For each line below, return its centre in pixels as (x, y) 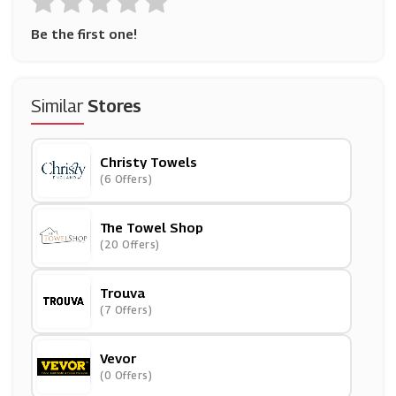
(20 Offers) (130, 244)
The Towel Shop (152, 227)
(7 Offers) (126, 310)
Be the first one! (84, 34)
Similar (59, 106)
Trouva (122, 293)
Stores (114, 106)
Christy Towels (148, 162)
